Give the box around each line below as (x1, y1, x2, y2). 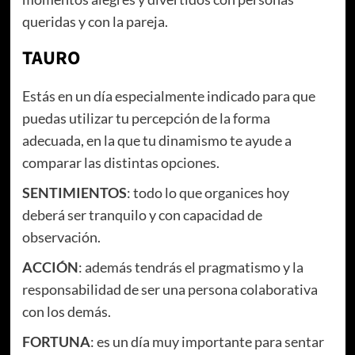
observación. (21, 227, 101, 246)
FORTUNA (21, 332, 90, 350)
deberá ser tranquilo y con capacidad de (21, 205, 262, 223)
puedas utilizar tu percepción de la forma (21, 109, 270, 127)
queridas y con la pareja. (21, 12, 170, 30)
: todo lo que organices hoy (126, 183, 289, 201)
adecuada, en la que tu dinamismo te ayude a (21, 131, 292, 149)
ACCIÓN (21, 258, 78, 276)
